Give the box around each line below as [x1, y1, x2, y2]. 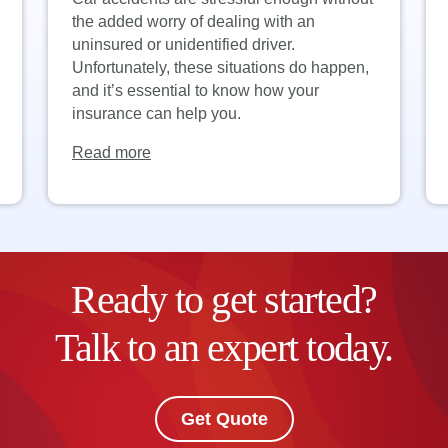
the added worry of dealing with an [72, 13, 315, 30]
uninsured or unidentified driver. [72, 36, 295, 53]
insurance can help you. [72, 105, 241, 122]
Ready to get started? [71, 277, 377, 322]
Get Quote [180, 409, 268, 429]
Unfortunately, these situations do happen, [72, 59, 369, 76]
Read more [72, 144, 151, 161]
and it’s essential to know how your [72, 82, 319, 99]
